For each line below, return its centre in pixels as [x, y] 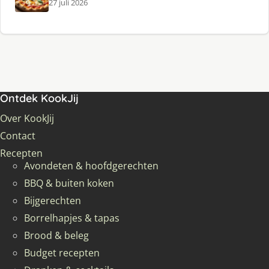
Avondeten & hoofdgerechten [91, 165]
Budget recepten [62, 252]
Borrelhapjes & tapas [72, 218]
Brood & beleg [56, 235]
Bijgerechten [53, 200]
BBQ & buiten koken [69, 183]
